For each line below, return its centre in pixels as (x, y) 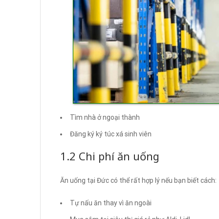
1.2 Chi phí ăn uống (110, 156)
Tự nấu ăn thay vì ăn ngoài (111, 203)
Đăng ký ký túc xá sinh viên (111, 134)
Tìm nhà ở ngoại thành (105, 117)
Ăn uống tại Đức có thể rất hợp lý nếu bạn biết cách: (138, 180)
